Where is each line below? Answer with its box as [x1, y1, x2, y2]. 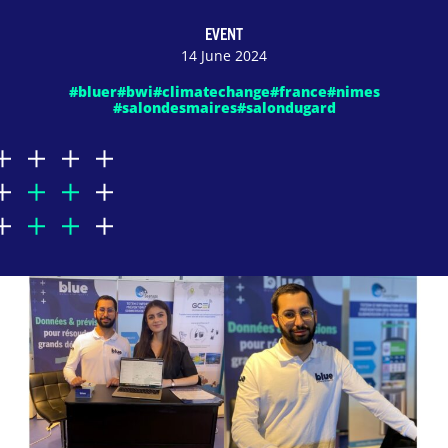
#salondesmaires [112, 98, 237, 117]
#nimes [326, 82, 380, 101]
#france [269, 82, 327, 101]
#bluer [68, 82, 117, 101]
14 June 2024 [181, 46, 267, 65]
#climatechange [152, 82, 270, 101]
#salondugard [236, 98, 336, 117]
